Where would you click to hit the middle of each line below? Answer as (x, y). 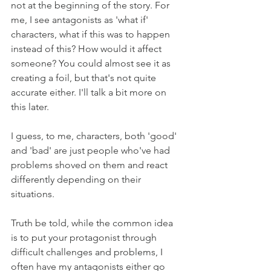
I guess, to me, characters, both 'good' (95, 136)
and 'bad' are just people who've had (92, 150)
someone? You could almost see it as (92, 63)
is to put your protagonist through (85, 237)
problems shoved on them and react (90, 165)
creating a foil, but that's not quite (85, 78)
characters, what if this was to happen (92, 34)
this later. (30, 107)
